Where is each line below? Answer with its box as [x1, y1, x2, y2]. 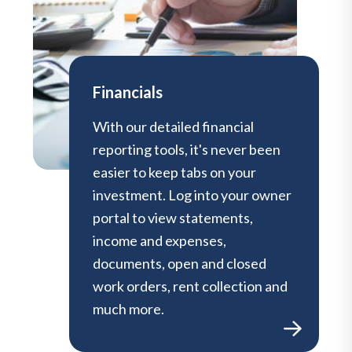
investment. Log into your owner [93, 186, 291, 204]
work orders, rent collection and [93, 277, 288, 295]
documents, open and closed [93, 255, 266, 273]
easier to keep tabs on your [93, 163, 256, 181]
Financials [93, 82, 163, 102]
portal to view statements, [93, 209, 253, 227]
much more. [93, 300, 164, 318]
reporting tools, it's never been [93, 141, 280, 159]
